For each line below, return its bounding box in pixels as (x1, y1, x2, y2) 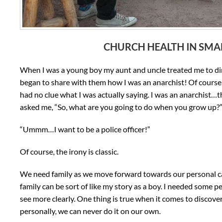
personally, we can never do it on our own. (20, 206, 161, 216)
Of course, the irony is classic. (20, 146, 118, 156)
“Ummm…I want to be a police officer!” (20, 124, 150, 134)
